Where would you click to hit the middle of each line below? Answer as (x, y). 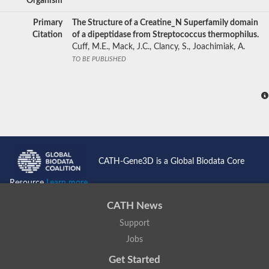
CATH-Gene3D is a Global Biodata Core (171, 161)
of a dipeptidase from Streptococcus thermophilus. (165, 35)
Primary (48, 23)
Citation (47, 35)
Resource (28, 183)
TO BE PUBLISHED (99, 59)
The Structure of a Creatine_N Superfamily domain (165, 23)
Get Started (134, 259)
